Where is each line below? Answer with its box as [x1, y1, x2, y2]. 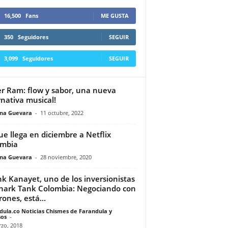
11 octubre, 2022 [40, 108, 83, 117]
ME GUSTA [100, 11, 129, 19]
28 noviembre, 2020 [40, 153, 92, 161]
